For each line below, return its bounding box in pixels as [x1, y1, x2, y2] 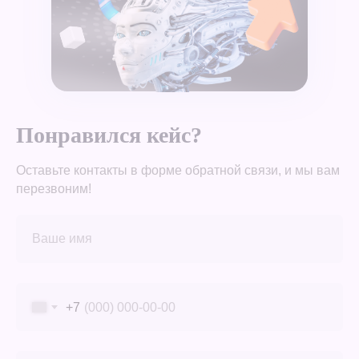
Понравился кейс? [16, 123, 202, 148]
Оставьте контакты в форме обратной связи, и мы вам [16, 163, 340, 178]
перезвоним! [16, 182, 91, 196]
